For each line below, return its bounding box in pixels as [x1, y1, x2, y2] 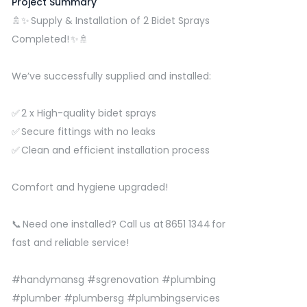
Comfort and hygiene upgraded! [12, 180, 168, 194]
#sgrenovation [87, 273, 159, 286]
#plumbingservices [127, 291, 220, 305]
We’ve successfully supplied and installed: [12, 69, 211, 83]
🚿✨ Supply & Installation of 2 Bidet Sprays [12, 14, 210, 27]
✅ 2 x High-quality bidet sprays [12, 106, 156, 120]
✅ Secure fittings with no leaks [12, 125, 156, 138]
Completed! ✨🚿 [12, 32, 88, 46]
